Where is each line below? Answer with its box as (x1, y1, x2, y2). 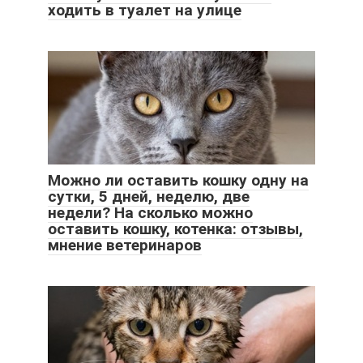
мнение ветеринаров (48, 235, 202, 254)
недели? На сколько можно (48, 203, 253, 222)
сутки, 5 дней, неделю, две (48, 186, 250, 206)
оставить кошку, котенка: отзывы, (48, 219, 303, 238)
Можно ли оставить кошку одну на (48, 170, 309, 190)
